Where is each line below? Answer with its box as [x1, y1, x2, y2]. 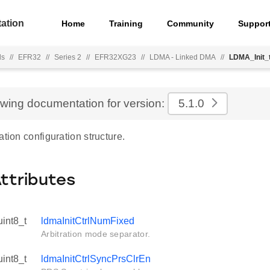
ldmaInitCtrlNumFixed [41, 216, 134, 226]
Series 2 [54, 53, 81, 61]
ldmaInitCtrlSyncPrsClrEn [41, 254, 151, 264]
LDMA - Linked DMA [149, 53, 216, 61]
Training [109, 18, 143, 28]
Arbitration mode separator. [41, 229, 151, 239]
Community [167, 18, 215, 28]
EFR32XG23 [95, 53, 136, 61]
